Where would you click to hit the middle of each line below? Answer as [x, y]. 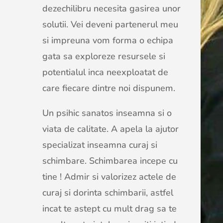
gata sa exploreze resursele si [104, 56]
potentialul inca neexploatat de [105, 72]
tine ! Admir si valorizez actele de [109, 177]
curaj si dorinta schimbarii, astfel [108, 193]
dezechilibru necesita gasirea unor [111, 8]
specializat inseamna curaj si [100, 145]
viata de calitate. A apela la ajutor [110, 129]
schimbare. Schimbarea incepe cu [110, 161]
